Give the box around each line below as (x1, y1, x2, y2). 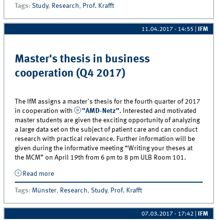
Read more (22, 170, 54, 178)
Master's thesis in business (15, 54, 150, 65)
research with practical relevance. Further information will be (15, 136, 195, 143)
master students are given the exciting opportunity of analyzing (15, 117, 200, 124)
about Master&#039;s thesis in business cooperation (54, 170, 213, 178)
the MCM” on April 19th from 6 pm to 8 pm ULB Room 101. (15, 154, 187, 162)
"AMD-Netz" (82, 108, 119, 115)
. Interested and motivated (119, 108, 196, 115)
